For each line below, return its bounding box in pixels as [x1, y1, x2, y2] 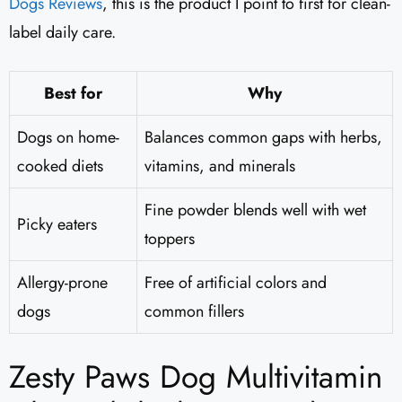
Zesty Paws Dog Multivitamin [9, 354, 382, 400]
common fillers [144, 300, 244, 324]
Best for [44, 82, 102, 106]
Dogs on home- [17, 126, 119, 150]
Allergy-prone [17, 271, 108, 295]
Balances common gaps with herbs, [144, 126, 382, 150]
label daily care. [9, 21, 116, 45]
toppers [144, 227, 195, 251]
